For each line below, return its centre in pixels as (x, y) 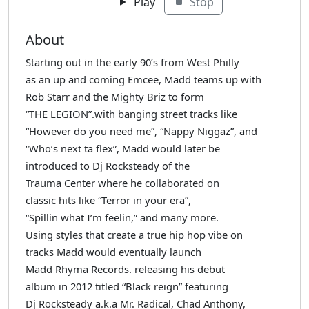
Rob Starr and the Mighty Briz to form (115, 96)
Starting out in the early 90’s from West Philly (132, 62)
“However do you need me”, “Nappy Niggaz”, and (141, 131)
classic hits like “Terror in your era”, (108, 200)
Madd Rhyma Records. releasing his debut (125, 269)
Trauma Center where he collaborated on (122, 182)
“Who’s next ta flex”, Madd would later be (123, 148)
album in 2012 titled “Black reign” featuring (127, 286)
